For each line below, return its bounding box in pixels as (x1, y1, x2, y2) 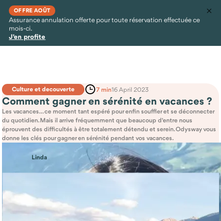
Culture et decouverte (12, 84, 74, 94)
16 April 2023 (111, 85, 148, 94)
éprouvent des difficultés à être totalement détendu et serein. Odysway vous (2, 125, 216, 133)
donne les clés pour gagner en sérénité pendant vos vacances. (2, 134, 174, 142)
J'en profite (9, 32, 46, 41)
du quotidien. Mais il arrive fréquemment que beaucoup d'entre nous (2, 116, 192, 124)
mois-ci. (9, 24, 32, 33)
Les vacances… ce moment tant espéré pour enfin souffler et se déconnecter (2, 107, 214, 115)
